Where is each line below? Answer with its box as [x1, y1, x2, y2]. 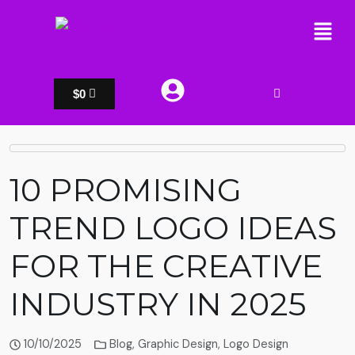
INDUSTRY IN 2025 [10, 284, 306, 324]
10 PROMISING [10, 170, 242, 210]
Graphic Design [137, 337, 218, 352]
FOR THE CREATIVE [10, 246, 323, 286]
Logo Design [223, 337, 288, 352]
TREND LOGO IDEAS [10, 208, 337, 248]
